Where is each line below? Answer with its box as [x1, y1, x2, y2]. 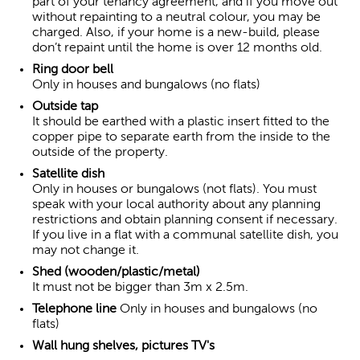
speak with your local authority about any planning [32, 198, 321, 211]
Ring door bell [32, 63, 113, 76]
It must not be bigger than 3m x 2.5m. [32, 280, 248, 294]
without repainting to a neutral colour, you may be [32, 10, 321, 24]
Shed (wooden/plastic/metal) [32, 265, 200, 279]
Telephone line [32, 302, 120, 316]
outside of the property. [32, 145, 168, 159]
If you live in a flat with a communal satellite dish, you [32, 228, 338, 242]
